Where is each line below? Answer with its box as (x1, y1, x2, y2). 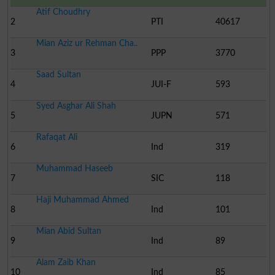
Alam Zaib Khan (36, 257, 96, 267)
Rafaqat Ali (36, 132, 77, 142)
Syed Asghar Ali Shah (36, 101, 116, 110)
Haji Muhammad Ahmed (36, 195, 129, 204)
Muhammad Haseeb (36, 163, 113, 173)
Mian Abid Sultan (36, 226, 101, 236)
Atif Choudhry (36, 7, 90, 17)
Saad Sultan (36, 69, 81, 79)
